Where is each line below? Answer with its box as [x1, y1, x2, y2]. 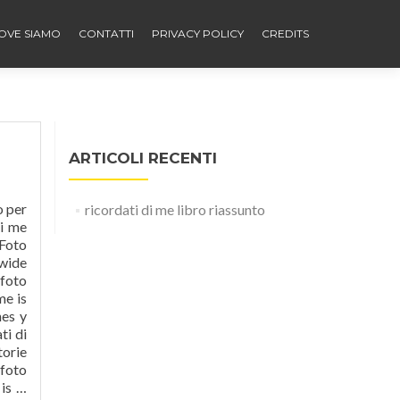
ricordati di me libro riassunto [84, 201, 265, 218]
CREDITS [262, 27, 309, 40]
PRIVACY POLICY [152, 27, 244, 40]
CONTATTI [79, 27, 134, 40]
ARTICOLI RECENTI [69, 149, 217, 167]
